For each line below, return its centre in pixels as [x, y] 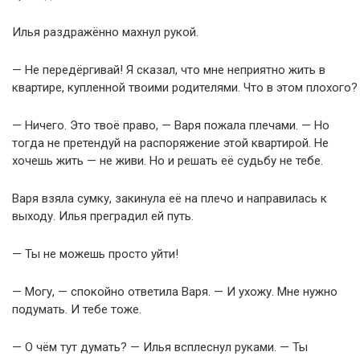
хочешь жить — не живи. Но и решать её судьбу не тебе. [168, 161]
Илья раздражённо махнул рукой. [105, 32]
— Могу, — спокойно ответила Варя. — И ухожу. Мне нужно [175, 292]
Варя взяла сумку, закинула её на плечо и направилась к [170, 198]
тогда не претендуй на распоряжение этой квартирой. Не [170, 143]
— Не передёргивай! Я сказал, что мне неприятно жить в [169, 70]
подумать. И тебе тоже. [77, 309]
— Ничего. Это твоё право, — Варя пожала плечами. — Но [171, 125]
